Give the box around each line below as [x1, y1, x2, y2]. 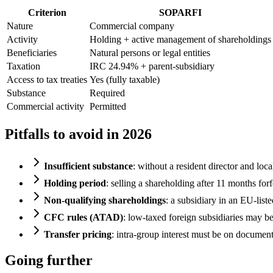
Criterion [27, 7, 66, 18]
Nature [7, 21, 33, 32]
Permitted [90, 101, 126, 112]
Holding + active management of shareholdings [90, 34, 271, 45]
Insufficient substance [44, 161, 133, 172]
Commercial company [90, 21, 174, 32]
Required [90, 88, 125, 99]
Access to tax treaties [7, 74, 87, 85]
